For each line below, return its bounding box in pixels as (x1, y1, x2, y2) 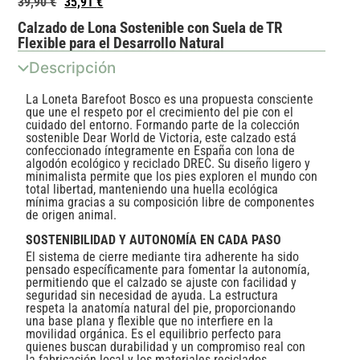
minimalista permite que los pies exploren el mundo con (26, 169, 318, 185)
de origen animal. (26, 207, 117, 223)
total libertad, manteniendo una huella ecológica (26, 182, 279, 198)
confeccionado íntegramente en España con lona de (26, 143, 296, 159)
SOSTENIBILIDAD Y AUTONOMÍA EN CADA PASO (26, 231, 282, 247)
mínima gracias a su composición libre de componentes (26, 194, 315, 211)
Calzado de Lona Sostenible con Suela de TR (18, 18, 284, 38)
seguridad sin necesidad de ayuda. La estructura (26, 287, 279, 303)
